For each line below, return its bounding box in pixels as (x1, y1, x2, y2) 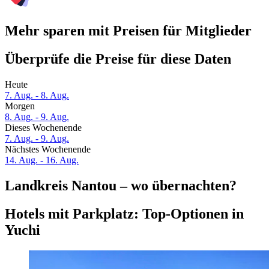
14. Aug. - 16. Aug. (5, 155, 79, 166)
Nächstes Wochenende (5, 144, 91, 155)
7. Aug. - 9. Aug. (5, 133, 69, 144)
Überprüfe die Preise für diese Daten (5, 51, 231, 67)
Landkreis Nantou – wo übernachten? (5, 178, 237, 194)
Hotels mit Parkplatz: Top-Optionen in (5, 205, 244, 222)
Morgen (5, 101, 35, 112)
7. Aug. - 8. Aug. (5, 90, 69, 101)
